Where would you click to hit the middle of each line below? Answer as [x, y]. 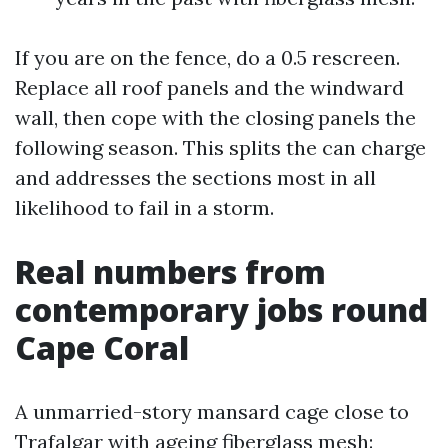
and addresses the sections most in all [195, 177]
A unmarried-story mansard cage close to [212, 411]
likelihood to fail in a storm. [144, 207]
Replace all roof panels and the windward [209, 87]
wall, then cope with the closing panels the [215, 117]
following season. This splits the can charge [220, 147]
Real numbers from [170, 271]
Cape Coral [102, 347]
